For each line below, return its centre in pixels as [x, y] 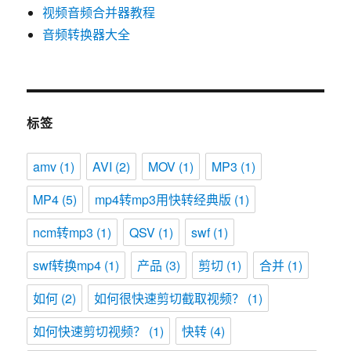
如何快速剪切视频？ [90, 331]
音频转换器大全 [87, 34]
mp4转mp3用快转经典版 [163, 199]
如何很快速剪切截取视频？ [170, 298]
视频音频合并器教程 [99, 12]
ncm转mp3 [63, 232]
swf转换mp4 [67, 265]
